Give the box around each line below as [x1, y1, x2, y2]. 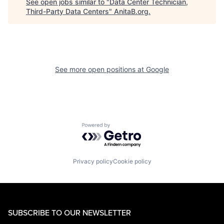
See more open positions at [55, 65, 146, 74]
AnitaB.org [114, 7, 148, 16]
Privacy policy [72, 157, 113, 165]
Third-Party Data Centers [26, 7, 109, 16]
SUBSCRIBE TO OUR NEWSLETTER [8, 206, 131, 218]
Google [146, 65, 169, 74]
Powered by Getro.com [81, 122, 169, 133]
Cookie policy [112, 157, 151, 165]
